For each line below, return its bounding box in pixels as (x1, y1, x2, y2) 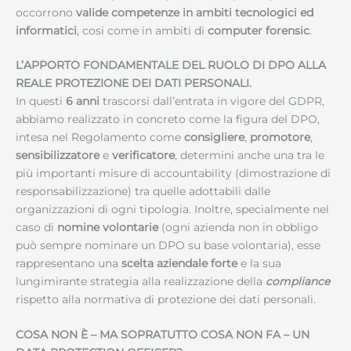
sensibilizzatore (16, 149, 100, 162)
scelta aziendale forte (121, 257, 237, 270)
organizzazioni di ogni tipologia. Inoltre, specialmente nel (16, 203, 329, 216)
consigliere (184, 131, 244, 144)
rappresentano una (16, 257, 121, 270)
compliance (266, 275, 330, 288)
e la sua (237, 257, 281, 270)
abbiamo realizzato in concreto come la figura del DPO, (16, 113, 320, 126)
